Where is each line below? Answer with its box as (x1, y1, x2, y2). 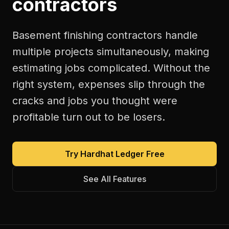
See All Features (83, 174, 146, 184)
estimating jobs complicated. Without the (12, 62, 210, 74)
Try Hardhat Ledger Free (64, 149, 165, 159)
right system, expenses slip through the (12, 78, 205, 90)
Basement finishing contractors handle (12, 29, 198, 41)
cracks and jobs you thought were (12, 95, 177, 107)
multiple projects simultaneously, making (12, 45, 209, 58)
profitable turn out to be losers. (12, 111, 165, 123)
